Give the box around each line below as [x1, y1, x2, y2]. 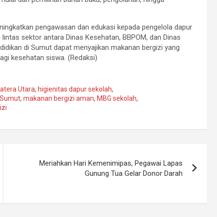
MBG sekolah [97, 94, 137, 103]
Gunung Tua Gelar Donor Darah [85, 169, 183, 178]
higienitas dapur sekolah [38, 85, 112, 93]
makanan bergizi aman [23, 94, 94, 103]
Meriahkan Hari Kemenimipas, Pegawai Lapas [39, 159, 183, 168]
